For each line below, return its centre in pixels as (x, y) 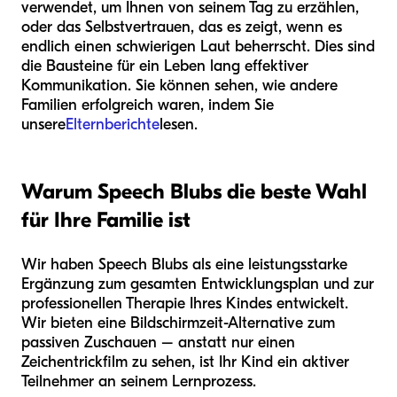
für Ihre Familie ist (106, 220)
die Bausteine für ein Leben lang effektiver (165, 66)
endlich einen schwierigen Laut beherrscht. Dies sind (198, 47)
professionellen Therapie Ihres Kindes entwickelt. (185, 304)
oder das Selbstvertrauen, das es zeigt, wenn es (182, 27)
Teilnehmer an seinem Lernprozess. (139, 382)
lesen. (179, 125)
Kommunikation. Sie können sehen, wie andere (179, 86)
